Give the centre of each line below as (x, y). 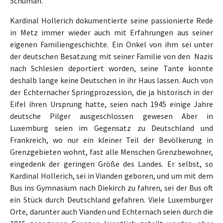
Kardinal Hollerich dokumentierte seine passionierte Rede (111, 21)
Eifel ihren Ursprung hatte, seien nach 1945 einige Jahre (111, 104)
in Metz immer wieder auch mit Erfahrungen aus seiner (111, 33)
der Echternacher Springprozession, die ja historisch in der (111, 92)
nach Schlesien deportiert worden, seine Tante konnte (111, 68)
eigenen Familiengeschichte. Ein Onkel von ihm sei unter (111, 45)
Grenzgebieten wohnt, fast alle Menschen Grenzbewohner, (111, 152)
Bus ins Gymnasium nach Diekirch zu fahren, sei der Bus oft (111, 188)
